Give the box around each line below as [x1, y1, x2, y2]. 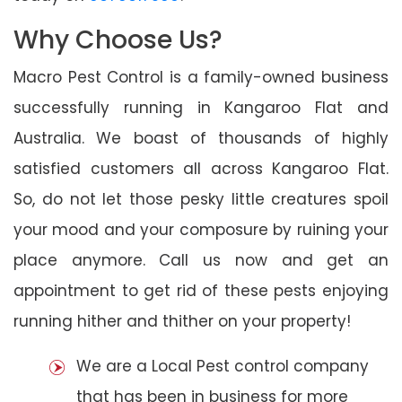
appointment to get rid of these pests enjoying [13, 279, 389, 301]
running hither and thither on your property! [13, 310, 351, 332]
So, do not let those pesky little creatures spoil [13, 188, 389, 210]
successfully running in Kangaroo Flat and [13, 96, 389, 118]
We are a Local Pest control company [76, 354, 369, 377]
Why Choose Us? [13, 22, 223, 57]
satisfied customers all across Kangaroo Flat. [13, 157, 389, 179]
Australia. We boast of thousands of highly [13, 127, 389, 149]
